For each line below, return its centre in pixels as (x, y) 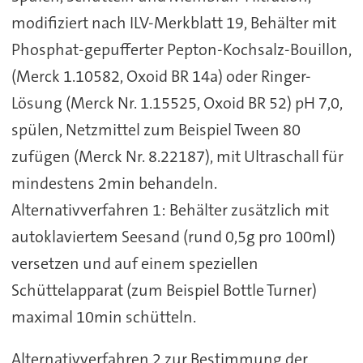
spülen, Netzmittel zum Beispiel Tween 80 (156, 129)
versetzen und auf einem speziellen (135, 263)
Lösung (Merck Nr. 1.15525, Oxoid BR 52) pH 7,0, (177, 102)
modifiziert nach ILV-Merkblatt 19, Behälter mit (173, 22)
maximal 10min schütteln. (103, 316)
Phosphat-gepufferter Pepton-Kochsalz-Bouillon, (181, 49)
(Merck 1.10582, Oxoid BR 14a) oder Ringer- (161, 76)
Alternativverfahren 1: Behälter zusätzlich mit (170, 209)
